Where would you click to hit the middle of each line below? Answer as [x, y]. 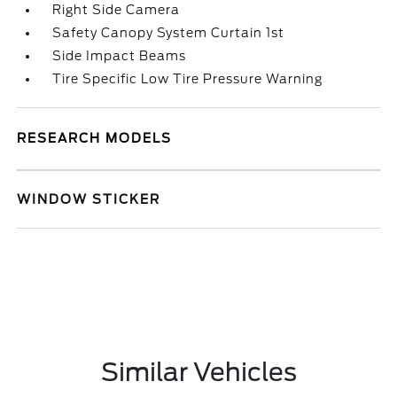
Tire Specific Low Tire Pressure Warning [188, 79]
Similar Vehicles [198, 372]
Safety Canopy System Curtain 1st [169, 33]
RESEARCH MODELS [95, 138]
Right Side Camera [117, 10]
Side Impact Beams [120, 56]
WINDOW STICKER [89, 199]
